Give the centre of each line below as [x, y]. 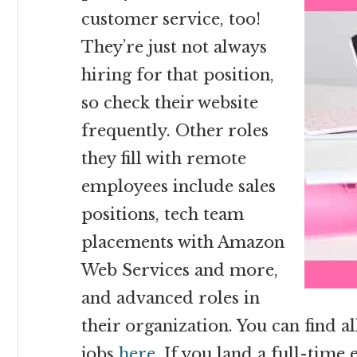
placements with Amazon [183, 242]
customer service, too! [171, 19]
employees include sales [178, 186]
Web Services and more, [180, 270]
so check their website [170, 103]
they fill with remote [164, 159]
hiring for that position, [178, 75]
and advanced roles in [171, 298]
